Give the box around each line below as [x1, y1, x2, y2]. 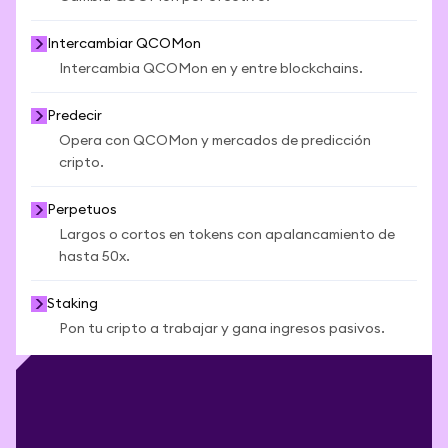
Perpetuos [47, 203, 117, 217]
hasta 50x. [59, 250, 130, 264]
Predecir [47, 109, 102, 123]
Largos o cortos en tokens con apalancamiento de [59, 228, 395, 242]
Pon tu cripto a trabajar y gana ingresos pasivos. [59, 322, 385, 336]
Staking [47, 297, 98, 311]
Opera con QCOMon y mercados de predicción [59, 134, 371, 148]
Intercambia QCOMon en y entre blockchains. [59, 62, 363, 76]
